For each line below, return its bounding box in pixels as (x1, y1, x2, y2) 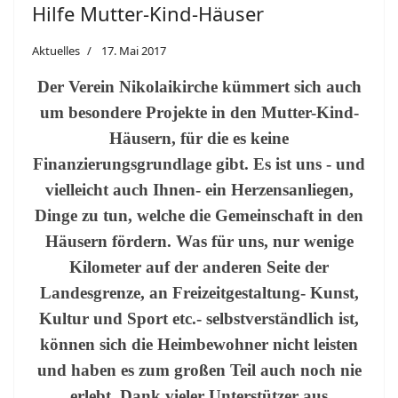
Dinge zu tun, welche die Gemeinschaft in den (35, 206, 363, 225)
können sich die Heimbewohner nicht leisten (40, 335, 358, 354)
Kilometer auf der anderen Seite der (69, 258, 329, 276)
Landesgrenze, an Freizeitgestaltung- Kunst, (39, 283, 359, 302)
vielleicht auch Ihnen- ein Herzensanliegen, (44, 180, 354, 199)
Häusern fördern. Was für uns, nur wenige (44, 232, 354, 251)
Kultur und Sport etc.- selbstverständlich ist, (39, 309, 359, 328)
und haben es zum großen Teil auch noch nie (36, 361, 362, 379)
